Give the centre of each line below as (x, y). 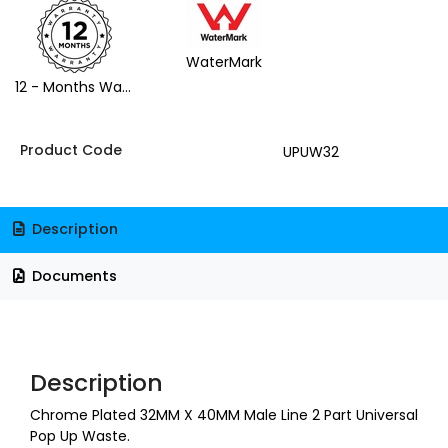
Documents (72, 275)
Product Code (70, 149)
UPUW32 (310, 151)
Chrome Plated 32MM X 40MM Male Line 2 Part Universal (224, 414)
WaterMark (223, 61)
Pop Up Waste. (80, 435)
